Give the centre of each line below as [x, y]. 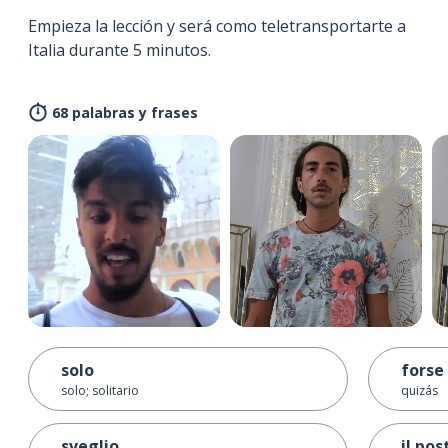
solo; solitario [100, 390]
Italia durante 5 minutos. [119, 49]
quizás [419, 390]
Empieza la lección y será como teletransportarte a [217, 25]
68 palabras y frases [125, 112]
